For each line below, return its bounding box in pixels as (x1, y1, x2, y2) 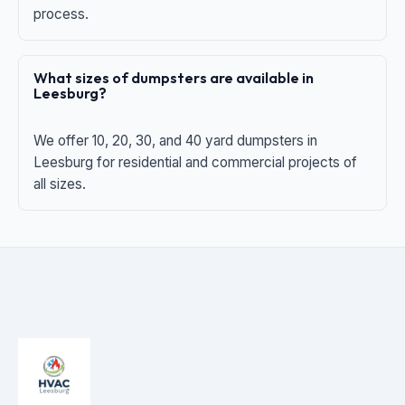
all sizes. (33, 175, 86, 193)
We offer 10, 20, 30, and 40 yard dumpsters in (33, 132, 317, 149)
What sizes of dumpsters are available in (33, 69, 314, 87)
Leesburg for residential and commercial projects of (33, 154, 357, 171)
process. (33, 5, 89, 23)
